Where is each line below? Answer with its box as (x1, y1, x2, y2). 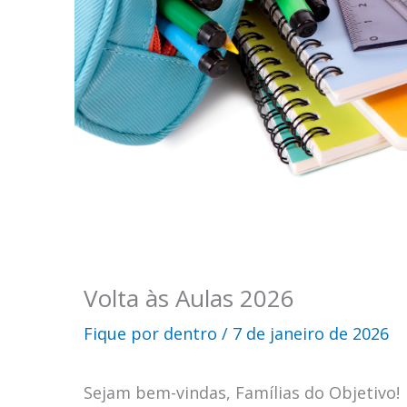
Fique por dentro (84, 323, 217, 345)
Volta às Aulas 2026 (84, 282, 294, 315)
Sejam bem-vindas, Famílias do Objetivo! (84, 382, 400, 404)
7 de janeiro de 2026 (233, 323, 389, 345)
